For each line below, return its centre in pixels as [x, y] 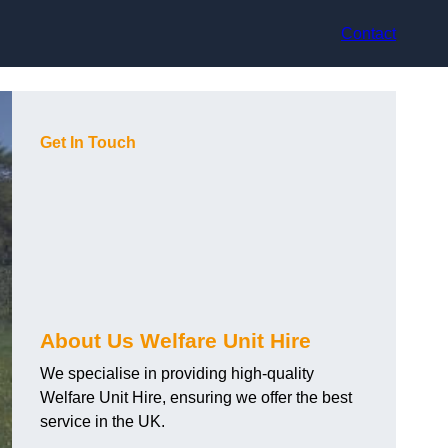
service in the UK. [102, 422]
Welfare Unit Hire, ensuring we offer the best [196, 398]
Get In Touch [88, 143]
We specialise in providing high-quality [177, 374]
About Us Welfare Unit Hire [175, 341]
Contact [368, 33]
